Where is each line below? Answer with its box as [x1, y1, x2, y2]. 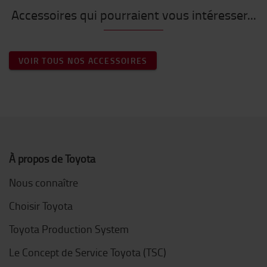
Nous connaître [9, 175, 78, 190]
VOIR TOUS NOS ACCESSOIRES [18, 54, 148, 66]
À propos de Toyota [9, 151, 95, 166]
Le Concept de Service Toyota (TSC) [9, 244, 166, 259]
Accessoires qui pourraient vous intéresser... [11, 5, 256, 24]
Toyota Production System [9, 221, 129, 236]
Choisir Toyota [9, 198, 73, 213]
